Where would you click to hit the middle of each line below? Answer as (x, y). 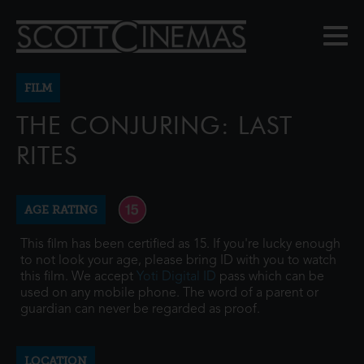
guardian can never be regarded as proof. (140, 310)
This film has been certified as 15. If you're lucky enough (180, 245)
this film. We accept (78, 277)
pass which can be (270, 277)
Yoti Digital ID (176, 277)
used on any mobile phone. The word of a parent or (169, 293)
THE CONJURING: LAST (154, 126)
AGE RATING (61, 210)
